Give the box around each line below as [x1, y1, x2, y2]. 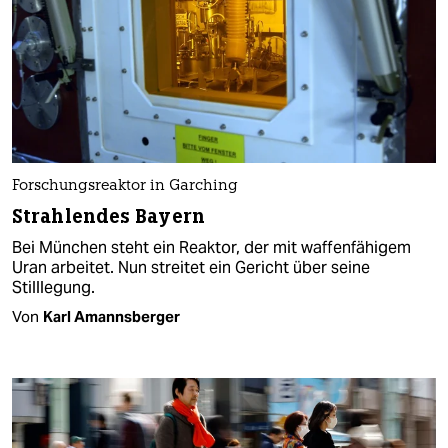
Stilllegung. [12, 277, 95, 299]
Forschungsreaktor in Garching [12, 179, 238, 195]
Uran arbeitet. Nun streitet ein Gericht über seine [12, 257, 370, 279]
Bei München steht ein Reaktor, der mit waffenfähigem [12, 237, 411, 259]
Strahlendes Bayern [12, 204, 205, 230]
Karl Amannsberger [43, 307, 180, 327]
